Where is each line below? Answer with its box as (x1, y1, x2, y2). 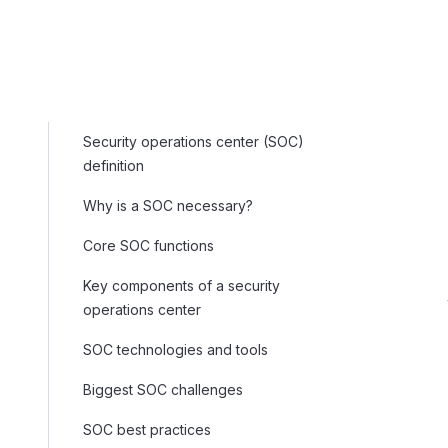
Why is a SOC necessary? (83, 197, 253, 214)
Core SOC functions (83, 237, 214, 254)
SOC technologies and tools (83, 341, 268, 358)
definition (83, 157, 144, 174)
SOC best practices (83, 421, 211, 438)
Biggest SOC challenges (83, 381, 243, 398)
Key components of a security (83, 277, 280, 294)
